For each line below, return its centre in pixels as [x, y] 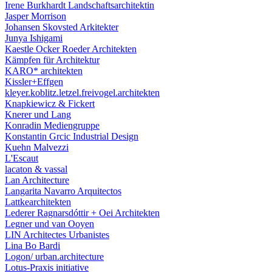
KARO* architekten [44, 71]
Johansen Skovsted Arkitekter [62, 27]
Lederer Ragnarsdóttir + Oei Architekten [82, 213]
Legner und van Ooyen [49, 224]
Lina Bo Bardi [32, 246]
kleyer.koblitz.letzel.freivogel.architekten [82, 93]
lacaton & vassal [36, 169]
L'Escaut [22, 158]
